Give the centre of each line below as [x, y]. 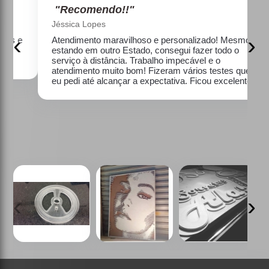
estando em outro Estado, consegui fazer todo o [127, 50]
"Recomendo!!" [76, 9]
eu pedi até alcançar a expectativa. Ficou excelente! [134, 80]
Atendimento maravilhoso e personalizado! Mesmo [133, 40]
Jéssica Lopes [60, 24]
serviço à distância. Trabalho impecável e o [118, 60]
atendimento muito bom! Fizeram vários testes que [133, 70]
